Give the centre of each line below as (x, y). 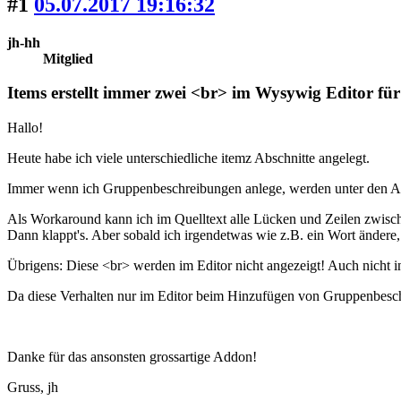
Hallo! (25, 128)
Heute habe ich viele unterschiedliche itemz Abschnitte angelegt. (188, 158)
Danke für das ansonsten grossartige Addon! (132, 357)
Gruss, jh (33, 388)
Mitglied (68, 58)
